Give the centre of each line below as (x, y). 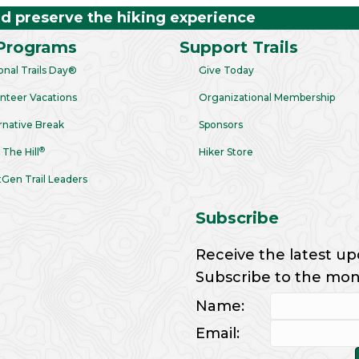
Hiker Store (226, 152)
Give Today (226, 70)
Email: (218, 333)
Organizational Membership (267, 97)
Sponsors (221, 125)
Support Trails (239, 47)
